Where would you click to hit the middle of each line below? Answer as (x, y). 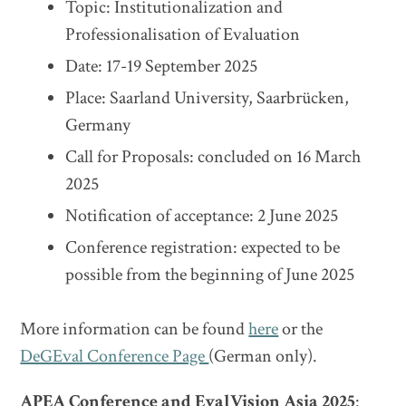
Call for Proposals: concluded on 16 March (213, 157)
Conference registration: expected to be (203, 247)
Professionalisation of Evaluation (183, 34)
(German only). (263, 356)
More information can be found (135, 329)
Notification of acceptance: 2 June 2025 (204, 216)
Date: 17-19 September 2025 (162, 66)
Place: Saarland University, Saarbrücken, (208, 98)
